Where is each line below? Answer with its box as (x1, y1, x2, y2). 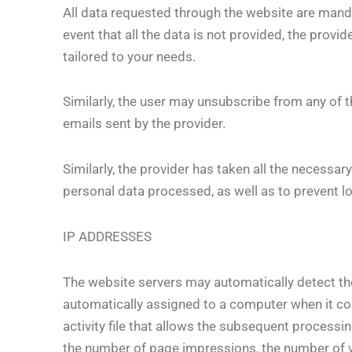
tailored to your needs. (63, 48, 196, 64)
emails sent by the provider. (63, 115, 225, 132)
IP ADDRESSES (63, 228, 152, 244)
